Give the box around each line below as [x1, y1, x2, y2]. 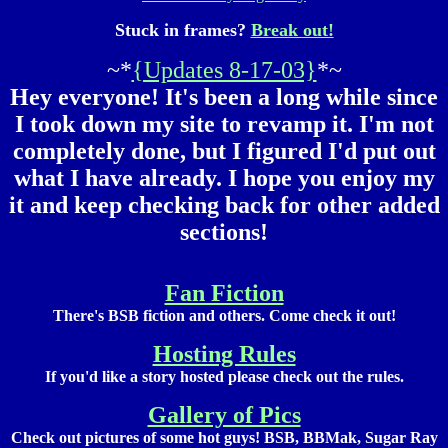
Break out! [250, 20, 334, 40]
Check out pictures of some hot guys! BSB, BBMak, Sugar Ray [10, 429, 438, 446]
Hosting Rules [152, 341, 296, 367]
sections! [180, 219, 268, 245]
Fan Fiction [164, 280, 284, 306]
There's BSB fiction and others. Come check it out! [52, 307, 396, 324]
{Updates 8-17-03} [131, 57, 317, 83]
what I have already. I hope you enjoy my [13, 165, 435, 191]
